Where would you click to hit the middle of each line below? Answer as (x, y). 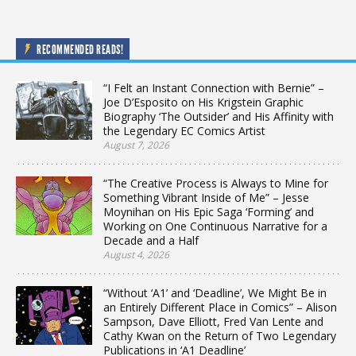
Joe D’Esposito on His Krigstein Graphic (203, 103)
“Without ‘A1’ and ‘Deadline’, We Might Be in (215, 293)
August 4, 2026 (136, 255)
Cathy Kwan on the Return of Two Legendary (220, 336)
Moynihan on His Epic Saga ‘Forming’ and (209, 212)
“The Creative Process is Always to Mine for (216, 184)
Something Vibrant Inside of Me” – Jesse (206, 198)
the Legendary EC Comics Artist (184, 131)
